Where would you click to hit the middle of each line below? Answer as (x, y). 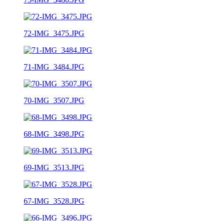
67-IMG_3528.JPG (54, 201)
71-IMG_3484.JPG (54, 67)
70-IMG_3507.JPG (54, 100)
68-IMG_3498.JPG (54, 134)
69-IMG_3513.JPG (54, 167)
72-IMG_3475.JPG (54, 33)
